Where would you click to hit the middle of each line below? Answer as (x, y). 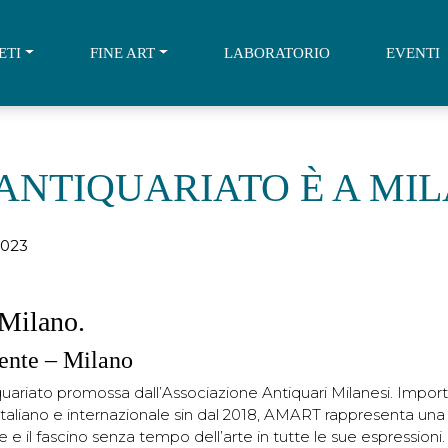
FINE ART (122, 52)
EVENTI (412, 52)
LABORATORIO (276, 52)
